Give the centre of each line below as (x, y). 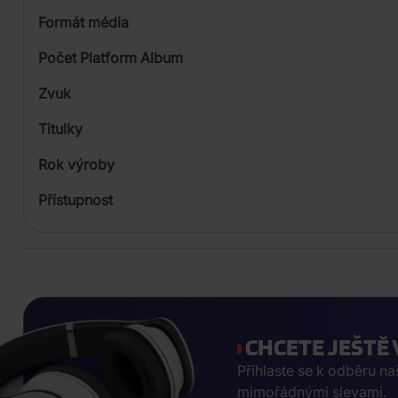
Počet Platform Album (111, 58)
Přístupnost (76, 200)
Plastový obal (129, 73)
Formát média (84, 23)
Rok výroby (76, 165)
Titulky (60, 129)
